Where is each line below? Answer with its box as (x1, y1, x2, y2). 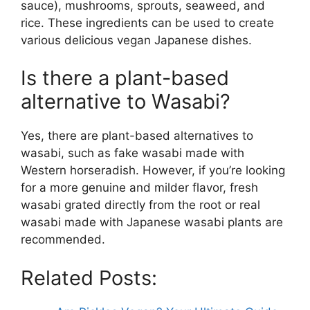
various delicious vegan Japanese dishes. (21, 33, 252, 47)
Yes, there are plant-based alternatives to (21, 129, 253, 143)
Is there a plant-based (21, 66, 229, 91)
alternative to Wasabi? (21, 89, 230, 114)
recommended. (21, 232, 105, 247)
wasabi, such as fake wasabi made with (21, 146, 244, 161)
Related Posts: (21, 265, 157, 290)
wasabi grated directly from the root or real (21, 198, 260, 212)
